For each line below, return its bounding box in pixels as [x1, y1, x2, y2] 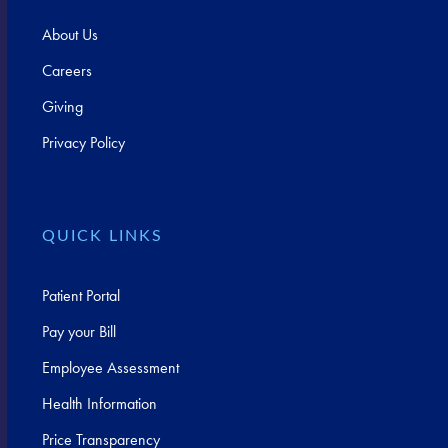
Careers [42, 60, 93, 80]
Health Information [42, 393, 158, 413]
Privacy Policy [42, 132, 126, 152]
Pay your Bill [42, 321, 117, 341]
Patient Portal [42, 285, 121, 305]
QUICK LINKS [42, 227, 164, 244]
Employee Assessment [42, 357, 180, 377]
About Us [42, 24, 99, 44]
